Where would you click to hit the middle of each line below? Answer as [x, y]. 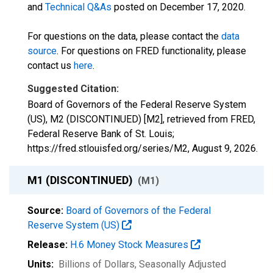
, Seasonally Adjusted [180, 264]
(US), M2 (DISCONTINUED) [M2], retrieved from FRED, [141, 119]
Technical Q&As [78, 7]
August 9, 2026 [224, 148]
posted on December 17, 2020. [179, 7]
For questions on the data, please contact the [124, 36]
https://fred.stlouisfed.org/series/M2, [110, 148]
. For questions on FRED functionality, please [151, 51]
